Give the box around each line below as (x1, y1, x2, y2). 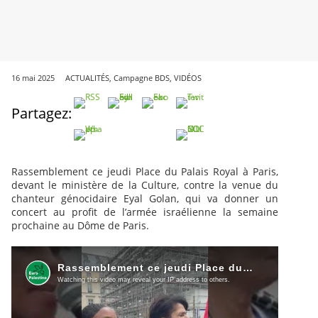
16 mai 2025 (11, 72, 55, 84)
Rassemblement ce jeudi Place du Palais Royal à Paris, (11, 165, 278, 179)
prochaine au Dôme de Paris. (11, 219, 149, 233)
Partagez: (11, 104, 72, 124)
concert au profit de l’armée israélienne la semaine (11, 205, 278, 219)
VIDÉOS (174, 72, 202, 84)
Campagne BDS (114, 72, 170, 84)
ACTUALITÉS (65, 72, 109, 84)
